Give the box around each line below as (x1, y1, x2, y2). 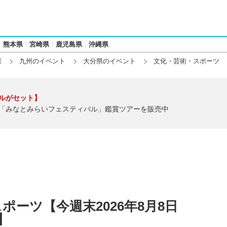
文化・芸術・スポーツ (154, 57, 219, 65)
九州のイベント (19, 57, 65, 65)
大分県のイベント (83, 57, 136, 65)
